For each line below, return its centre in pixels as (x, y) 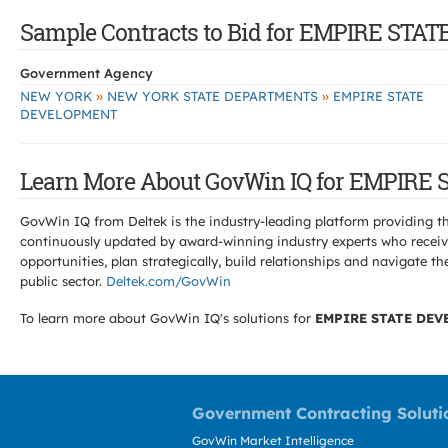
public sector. (63, 281)
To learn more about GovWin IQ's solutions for (167, 318)
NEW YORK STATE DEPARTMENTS (212, 96)
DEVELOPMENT (68, 114)
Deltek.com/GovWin (168, 281)
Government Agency (86, 73)
